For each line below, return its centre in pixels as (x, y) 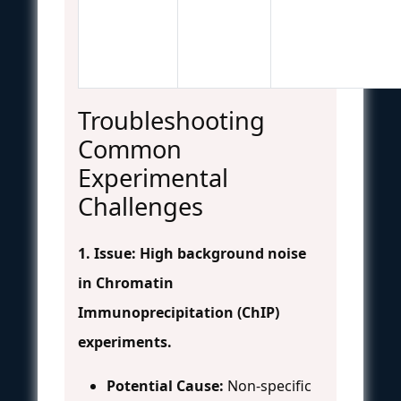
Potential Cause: (165, 385)
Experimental (153, 177)
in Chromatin (126, 282)
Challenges (141, 206)
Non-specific (268, 385)
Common (130, 149)
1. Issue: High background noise (192, 253)
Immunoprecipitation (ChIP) (179, 312)
